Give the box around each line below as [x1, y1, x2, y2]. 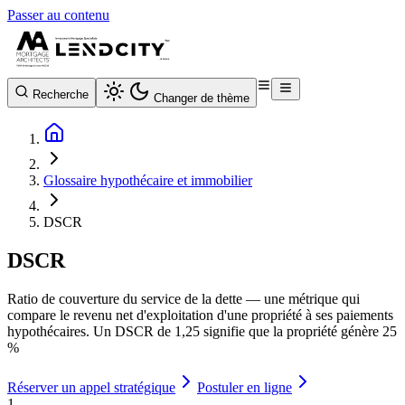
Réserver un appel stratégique [7, 379, 175, 395]
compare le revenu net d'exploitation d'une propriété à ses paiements [7, 306, 393, 323]
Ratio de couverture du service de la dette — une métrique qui [7, 290, 360, 306]
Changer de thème [154, 91, 250, 105]
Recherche [33, 88, 89, 101]
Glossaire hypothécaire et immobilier [43, 173, 252, 188]
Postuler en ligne [197, 379, 292, 395]
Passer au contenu [7, 7, 109, 23]
